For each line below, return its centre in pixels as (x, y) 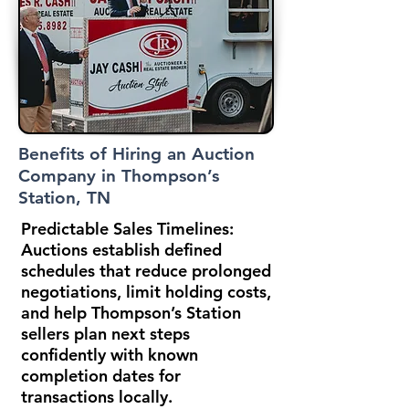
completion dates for (101, 376)
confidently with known (110, 355)
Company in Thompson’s (119, 176)
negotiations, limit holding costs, (146, 292)
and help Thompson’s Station (131, 313)
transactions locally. (97, 397)
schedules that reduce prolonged (146, 271)
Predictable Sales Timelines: (127, 229)
